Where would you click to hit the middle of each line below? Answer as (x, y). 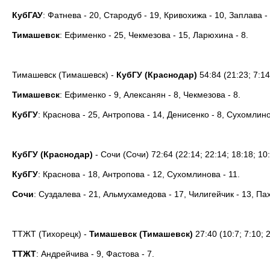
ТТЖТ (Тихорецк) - (51, 234)
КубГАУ (27, 15)
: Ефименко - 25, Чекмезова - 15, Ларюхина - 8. (154, 35)
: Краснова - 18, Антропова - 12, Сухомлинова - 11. (139, 174)
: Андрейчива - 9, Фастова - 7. (95, 254)
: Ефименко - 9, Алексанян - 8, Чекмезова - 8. (150, 95)
